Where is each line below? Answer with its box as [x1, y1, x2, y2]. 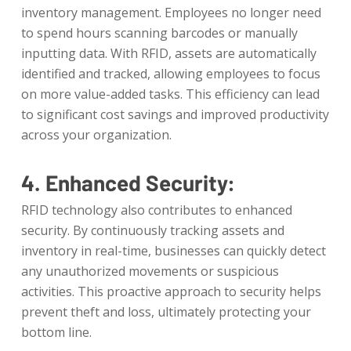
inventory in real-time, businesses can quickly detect [20, 242, 326, 259]
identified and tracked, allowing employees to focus [20, 65, 320, 82]
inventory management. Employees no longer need [20, 4, 321, 21]
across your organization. [20, 126, 172, 143]
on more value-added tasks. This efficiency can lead [20, 85, 320, 103]
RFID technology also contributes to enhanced [20, 201, 292, 219]
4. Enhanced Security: [20, 169, 235, 196]
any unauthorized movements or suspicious [20, 262, 279, 280]
